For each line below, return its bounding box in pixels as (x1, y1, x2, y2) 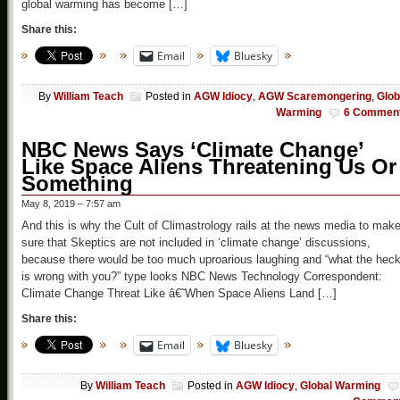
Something (21, 171, 133, 196)
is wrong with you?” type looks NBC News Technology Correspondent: (21, 270, 382, 284)
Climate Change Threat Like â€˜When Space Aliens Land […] (21, 287, 337, 301)
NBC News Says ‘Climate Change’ (21, 137, 363, 162)
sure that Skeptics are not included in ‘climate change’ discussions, (21, 236, 371, 250)
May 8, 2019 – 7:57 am (21, 198, 121, 210)
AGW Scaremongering (258, 90, 371, 104)
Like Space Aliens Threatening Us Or (21, 154, 396, 179)
